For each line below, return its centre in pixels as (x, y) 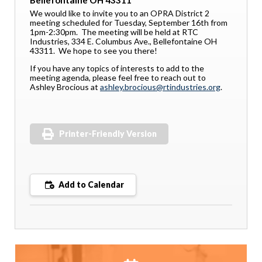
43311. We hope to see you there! (94, 51)
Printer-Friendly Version (108, 134)
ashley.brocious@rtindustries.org (160, 87)
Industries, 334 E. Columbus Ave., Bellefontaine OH (123, 42)
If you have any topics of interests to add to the (117, 68)
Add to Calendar (90, 185)
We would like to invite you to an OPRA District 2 (120, 13)
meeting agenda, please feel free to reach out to (118, 78)
